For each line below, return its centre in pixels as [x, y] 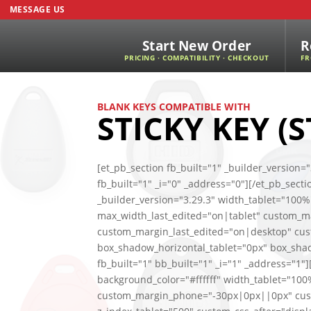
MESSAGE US [37, 9]
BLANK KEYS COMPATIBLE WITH [174, 107]
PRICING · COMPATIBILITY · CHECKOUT [197, 58]
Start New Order [197, 45]
